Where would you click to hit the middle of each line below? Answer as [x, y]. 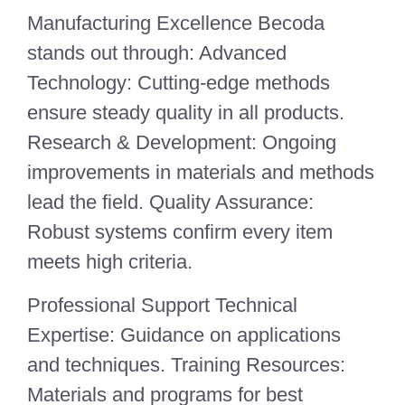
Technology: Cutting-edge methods [179, 83]
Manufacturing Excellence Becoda [176, 24]
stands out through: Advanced [157, 53]
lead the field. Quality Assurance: [170, 202]
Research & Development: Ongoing [182, 143]
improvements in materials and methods [201, 173]
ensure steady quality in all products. [186, 113]
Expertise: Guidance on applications [184, 334]
